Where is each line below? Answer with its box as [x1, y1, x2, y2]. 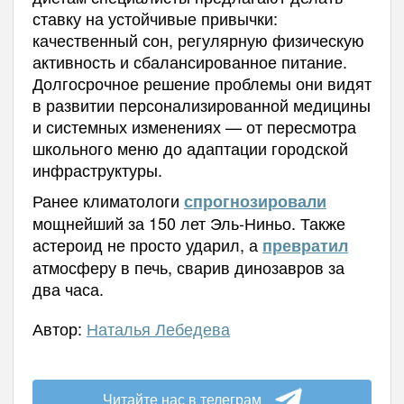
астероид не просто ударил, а [32, 232, 262, 256]
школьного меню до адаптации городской [32, 135, 348, 160]
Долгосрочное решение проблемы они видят [32, 70, 372, 95]
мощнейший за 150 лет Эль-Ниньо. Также [32, 210, 345, 234]
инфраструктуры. [32, 157, 162, 181]
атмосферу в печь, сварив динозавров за [32, 254, 344, 279]
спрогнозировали [183, 188, 326, 213]
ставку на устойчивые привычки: [32, 5, 278, 30]
